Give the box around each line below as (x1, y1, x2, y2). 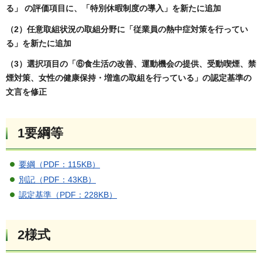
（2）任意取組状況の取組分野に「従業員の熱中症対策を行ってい (6, 24, 248, 34)
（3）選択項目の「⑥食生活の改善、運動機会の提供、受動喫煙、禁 (6, 58, 256, 68)
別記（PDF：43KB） (19, 175, 96, 185)
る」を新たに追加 (6, 38, 71, 48)
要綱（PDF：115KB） (19, 160, 100, 170)
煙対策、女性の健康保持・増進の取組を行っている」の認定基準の (6, 73, 251, 82)
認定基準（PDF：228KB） (19, 190, 117, 200)
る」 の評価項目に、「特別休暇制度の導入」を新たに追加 (6, 4, 221, 13)
